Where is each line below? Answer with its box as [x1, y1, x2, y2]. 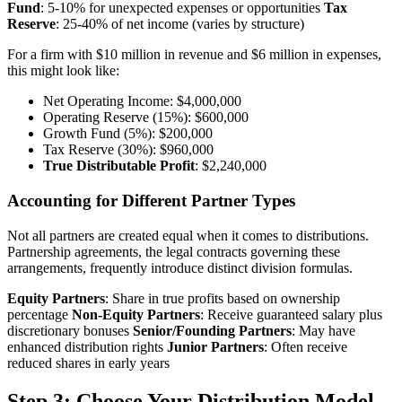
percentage [7, 306, 72, 322]
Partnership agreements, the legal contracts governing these [7, 243, 340, 259]
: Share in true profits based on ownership [105, 290, 340, 306]
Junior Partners [167, 338, 264, 354]
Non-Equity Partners [72, 306, 200, 322]
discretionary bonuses [7, 322, 133, 338]
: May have [292, 322, 355, 338]
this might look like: [7, 63, 119, 79]
